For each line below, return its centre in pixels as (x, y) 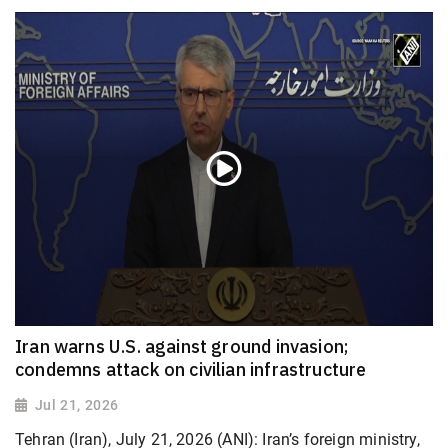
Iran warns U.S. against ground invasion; (182, 346)
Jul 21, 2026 (76, 404)
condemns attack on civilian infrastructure (191, 369)
